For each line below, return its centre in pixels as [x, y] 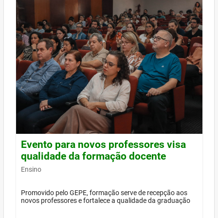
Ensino [31, 170]
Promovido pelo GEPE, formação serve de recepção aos [104, 192]
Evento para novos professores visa [103, 145]
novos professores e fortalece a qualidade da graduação [106, 200]
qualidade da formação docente [93, 156]
